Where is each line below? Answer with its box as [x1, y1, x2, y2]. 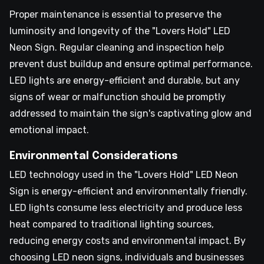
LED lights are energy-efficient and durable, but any [9, 75, 240, 87]
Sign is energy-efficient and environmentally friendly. [9, 186, 247, 197]
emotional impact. [9, 124, 89, 136]
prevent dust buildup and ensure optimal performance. [9, 58, 253, 70]
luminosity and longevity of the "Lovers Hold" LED [9, 25, 230, 37]
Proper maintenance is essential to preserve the [9, 9, 222, 21]
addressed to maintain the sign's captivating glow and [9, 108, 252, 120]
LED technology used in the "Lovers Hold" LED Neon [9, 169, 238, 181]
